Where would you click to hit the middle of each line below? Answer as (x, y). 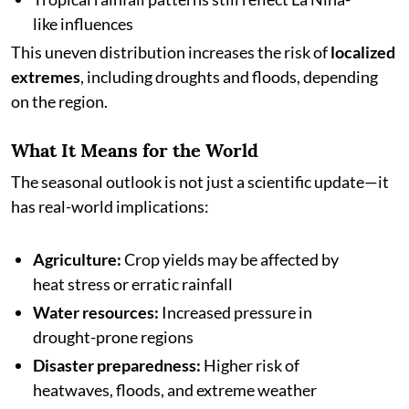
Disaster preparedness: (117, 365)
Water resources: (96, 312)
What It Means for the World (135, 150)
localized (363, 52)
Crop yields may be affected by (230, 259)
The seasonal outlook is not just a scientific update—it (200, 182)
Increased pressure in (236, 312)
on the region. (59, 101)
